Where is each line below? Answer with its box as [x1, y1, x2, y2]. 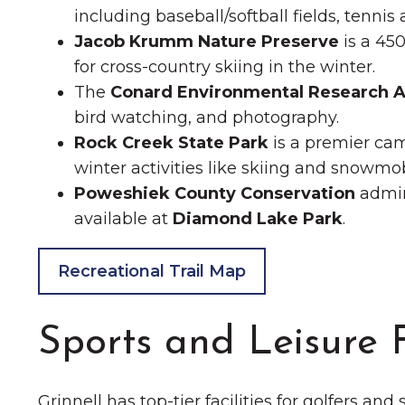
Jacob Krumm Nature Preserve [74, 32, 339, 52]
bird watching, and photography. [74, 108, 339, 127]
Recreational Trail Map [58, 261, 246, 281]
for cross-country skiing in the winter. [74, 57, 375, 77]
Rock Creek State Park [74, 133, 268, 153]
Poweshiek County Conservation [74, 184, 355, 203]
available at [74, 209, 173, 229]
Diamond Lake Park [173, 209, 343, 229]
